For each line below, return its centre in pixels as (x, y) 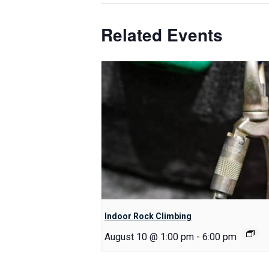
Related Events (162, 35)
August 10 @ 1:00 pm (149, 237)
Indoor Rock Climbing (148, 216)
